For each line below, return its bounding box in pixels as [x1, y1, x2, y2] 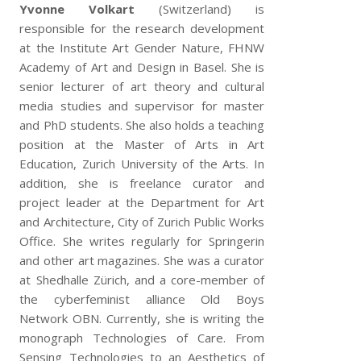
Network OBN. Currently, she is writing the [19, 310, 265, 326]
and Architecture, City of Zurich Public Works [19, 214, 265, 230]
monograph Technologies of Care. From [19, 330, 265, 346]
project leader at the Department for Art [19, 194, 265, 210]
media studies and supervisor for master [19, 98, 265, 114]
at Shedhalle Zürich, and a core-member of [19, 272, 265, 288]
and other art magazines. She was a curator [19, 252, 265, 268]
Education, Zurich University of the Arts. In [19, 156, 265, 172]
